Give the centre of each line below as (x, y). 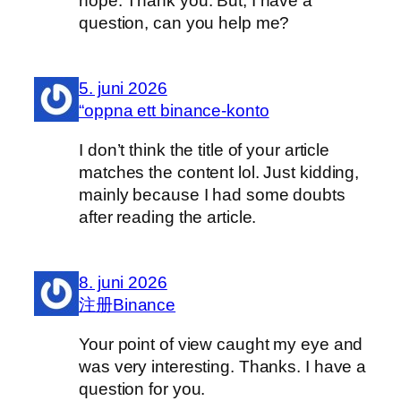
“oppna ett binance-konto (174, 111)
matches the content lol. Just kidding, (219, 172)
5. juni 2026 (123, 89)
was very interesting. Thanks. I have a (223, 366)
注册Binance (128, 305)
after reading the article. (168, 217)
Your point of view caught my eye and (221, 344)
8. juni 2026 (123, 283)
